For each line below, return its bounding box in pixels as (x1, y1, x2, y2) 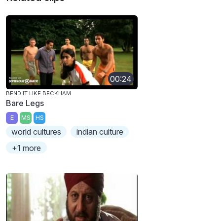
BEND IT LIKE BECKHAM (6, 90, 71, 97)
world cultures (11, 126, 62, 137)
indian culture (76, 126, 123, 137)
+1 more (12, 143, 41, 153)
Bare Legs (6, 98, 44, 109)
